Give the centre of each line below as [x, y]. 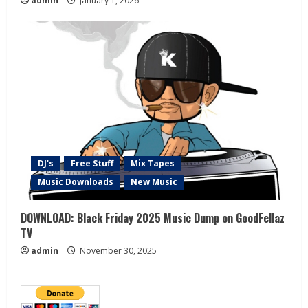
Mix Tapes [153, 163]
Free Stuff [92, 163]
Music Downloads [76, 181]
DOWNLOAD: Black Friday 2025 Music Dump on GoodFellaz [153, 218]
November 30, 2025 [117, 250]
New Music [154, 181]
